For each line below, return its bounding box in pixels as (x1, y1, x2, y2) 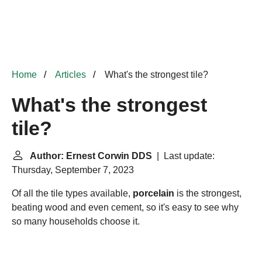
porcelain (133, 188, 174, 198)
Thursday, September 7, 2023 (12, 165, 134, 175)
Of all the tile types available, (12, 188, 133, 198)
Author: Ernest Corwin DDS (30, 151, 152, 161)
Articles (55, 70, 86, 80)
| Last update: (152, 151, 215, 161)
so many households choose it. (12, 216, 140, 226)
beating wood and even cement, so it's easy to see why (12, 202, 239, 212)
